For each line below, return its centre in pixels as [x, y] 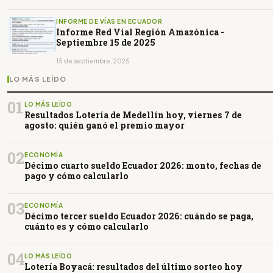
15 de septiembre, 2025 [93, 61]
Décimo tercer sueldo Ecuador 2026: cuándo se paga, [139, 216]
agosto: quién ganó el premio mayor [105, 125]
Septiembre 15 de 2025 [106, 42]
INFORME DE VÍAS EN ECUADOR [109, 21]
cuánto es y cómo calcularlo [87, 226]
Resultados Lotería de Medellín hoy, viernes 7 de [133, 115]
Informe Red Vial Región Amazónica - [140, 32]
